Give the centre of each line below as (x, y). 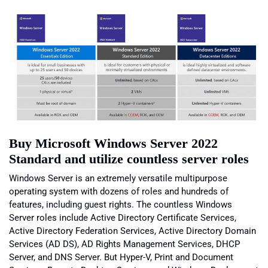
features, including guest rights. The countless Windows (121, 204)
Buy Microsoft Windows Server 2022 (113, 143)
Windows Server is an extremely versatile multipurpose (118, 178)
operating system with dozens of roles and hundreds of (119, 191)
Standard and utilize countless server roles (129, 159)
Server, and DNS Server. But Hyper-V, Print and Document (121, 257)
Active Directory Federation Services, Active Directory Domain (133, 231)
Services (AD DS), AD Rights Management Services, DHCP (124, 244)
